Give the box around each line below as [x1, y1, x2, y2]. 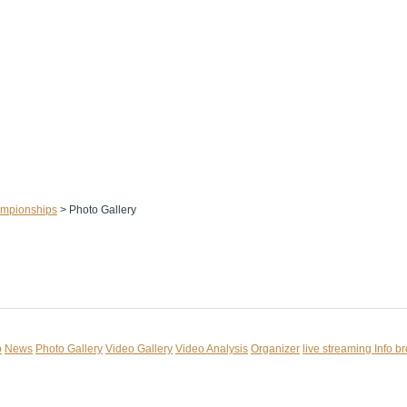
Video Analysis [175, 342, 248, 355]
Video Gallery [105, 342, 173, 355]
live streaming [303, 342, 374, 355]
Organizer [251, 342, 300, 355]
